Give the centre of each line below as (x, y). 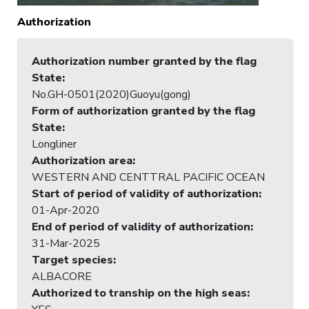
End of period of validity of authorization (141, 227)
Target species (72, 260)
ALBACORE (62, 276)
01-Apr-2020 (66, 210)
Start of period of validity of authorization (145, 193)
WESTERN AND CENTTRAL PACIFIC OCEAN (148, 177)
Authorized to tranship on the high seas (139, 293)
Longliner (54, 144)
